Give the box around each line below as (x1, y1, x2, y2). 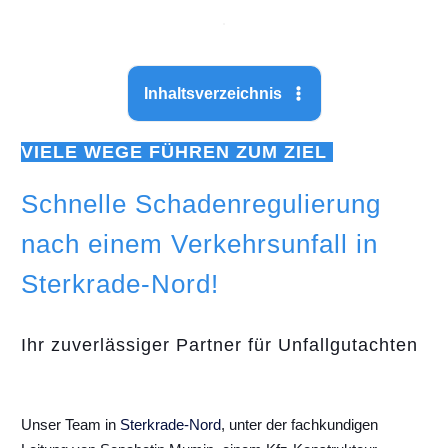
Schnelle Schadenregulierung (21, 189, 381, 220)
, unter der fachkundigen (221, 416, 378, 434)
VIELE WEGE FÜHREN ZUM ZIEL (21, 142, 333, 163)
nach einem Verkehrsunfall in (21, 229, 378, 260)
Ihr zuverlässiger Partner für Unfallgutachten (21, 335, 418, 356)
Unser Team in (21, 416, 120, 434)
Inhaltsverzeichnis (143, 85, 282, 103)
